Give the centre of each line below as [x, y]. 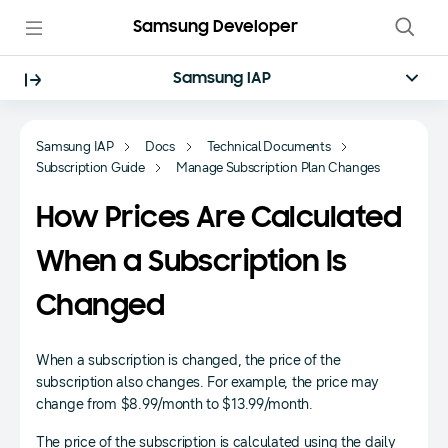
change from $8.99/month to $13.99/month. [174, 404]
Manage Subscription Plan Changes [277, 168]
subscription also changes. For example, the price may [208, 382]
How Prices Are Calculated [219, 219]
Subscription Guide [90, 168]
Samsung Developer [215, 27]
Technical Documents [268, 147]
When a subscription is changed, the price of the [188, 360]
